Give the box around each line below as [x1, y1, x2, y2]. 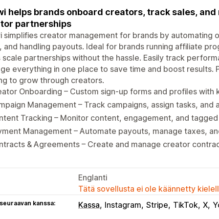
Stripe [146, 199, 168, 210]
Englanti [78, 172, 107, 182]
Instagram [105, 199, 141, 210]
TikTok [173, 199, 198, 210]
